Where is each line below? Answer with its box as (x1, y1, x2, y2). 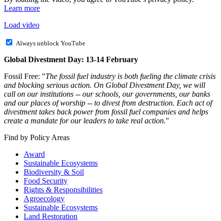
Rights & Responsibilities (24, 185, 103, 194)
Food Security (24, 176, 68, 185)
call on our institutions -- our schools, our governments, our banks (4, 89, 210, 98)
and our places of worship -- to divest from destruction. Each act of (4, 98, 212, 107)
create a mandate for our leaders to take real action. (4, 116, 166, 125)
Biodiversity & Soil (24, 167, 84, 176)
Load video (4, 20, 39, 29)
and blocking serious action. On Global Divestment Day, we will (4, 80, 205, 89)
